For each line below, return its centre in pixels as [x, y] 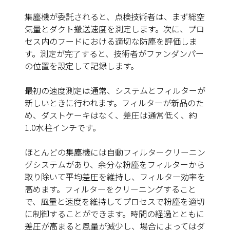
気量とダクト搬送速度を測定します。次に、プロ [114, 29]
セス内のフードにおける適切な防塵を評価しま [111, 41]
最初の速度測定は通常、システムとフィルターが [115, 91]
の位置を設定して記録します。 [82, 66]
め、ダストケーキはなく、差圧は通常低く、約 [111, 115]
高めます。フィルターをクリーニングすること [110, 189]
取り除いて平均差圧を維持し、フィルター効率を [115, 177]
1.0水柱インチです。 [63, 128]
